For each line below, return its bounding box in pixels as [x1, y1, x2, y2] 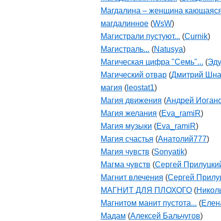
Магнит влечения [101, 173, 163, 182]
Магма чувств [101, 160, 150, 169]
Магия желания [101, 109, 157, 117]
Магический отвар [101, 71, 167, 79]
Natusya [154, 45, 183, 53]
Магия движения [101, 96, 162, 105]
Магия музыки [101, 122, 152, 130]
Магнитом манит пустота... [101, 199, 197, 207]
